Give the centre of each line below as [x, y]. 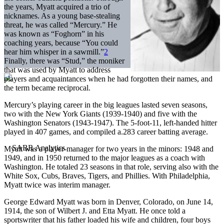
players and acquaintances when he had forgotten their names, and [108, 78]
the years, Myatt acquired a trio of [57, 6]
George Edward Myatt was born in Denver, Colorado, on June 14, [108, 201]
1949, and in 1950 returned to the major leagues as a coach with [104, 157]
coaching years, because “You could [61, 42]
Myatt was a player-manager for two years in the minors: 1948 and [109, 148]
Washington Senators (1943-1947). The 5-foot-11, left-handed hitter [110, 122]
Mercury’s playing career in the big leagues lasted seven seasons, [106, 104]
